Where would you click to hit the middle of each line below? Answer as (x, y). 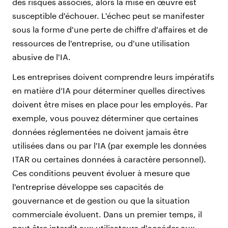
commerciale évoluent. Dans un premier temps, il (107, 214)
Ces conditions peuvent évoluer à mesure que (101, 173)
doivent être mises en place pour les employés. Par (110, 104)
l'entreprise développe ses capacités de (88, 186)
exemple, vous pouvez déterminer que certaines (105, 118)
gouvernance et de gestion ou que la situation (101, 200)
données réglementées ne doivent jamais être (100, 131)
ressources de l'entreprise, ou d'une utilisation (101, 43)
